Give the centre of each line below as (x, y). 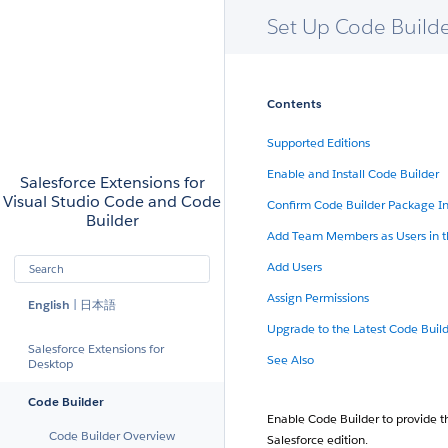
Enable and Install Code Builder (353, 173)
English (49, 304)
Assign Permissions (318, 297)
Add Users (294, 266)
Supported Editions (318, 142)
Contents (294, 103)
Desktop (50, 363)
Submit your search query (82, 288)
